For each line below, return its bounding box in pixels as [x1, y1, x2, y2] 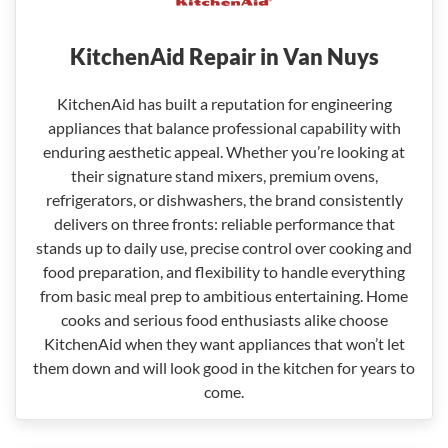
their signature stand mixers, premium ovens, [70, 166, 378, 185]
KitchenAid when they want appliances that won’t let [43, 334, 405, 353]
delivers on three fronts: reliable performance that [53, 214, 395, 233]
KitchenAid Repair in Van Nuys [69, 43, 379, 70]
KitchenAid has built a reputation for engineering [56, 94, 392, 113]
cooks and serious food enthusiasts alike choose [60, 310, 388, 329]
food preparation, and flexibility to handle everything [43, 262, 405, 281]
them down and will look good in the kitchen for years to [33, 358, 415, 377]
